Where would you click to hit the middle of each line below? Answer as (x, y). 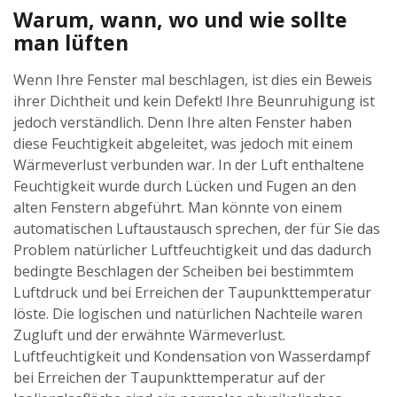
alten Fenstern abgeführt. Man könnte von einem (178, 207)
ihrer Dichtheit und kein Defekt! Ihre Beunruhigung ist (194, 101)
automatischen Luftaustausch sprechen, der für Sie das (197, 229)
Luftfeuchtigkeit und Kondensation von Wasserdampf (192, 356)
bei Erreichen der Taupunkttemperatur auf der (169, 378)
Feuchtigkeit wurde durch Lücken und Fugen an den (185, 186)
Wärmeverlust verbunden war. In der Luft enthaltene (189, 165)
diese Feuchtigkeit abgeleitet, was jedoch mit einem (183, 144)
